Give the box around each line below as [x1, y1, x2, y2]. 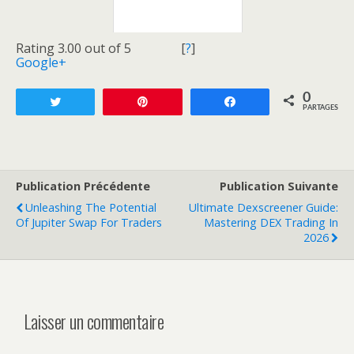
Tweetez [72, 96, 112, 107]
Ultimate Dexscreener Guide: [189, 199, 338, 215]
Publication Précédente [16, 178, 150, 194]
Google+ [16, 53, 66, 71]
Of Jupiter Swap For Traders [16, 214, 162, 230]
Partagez [246, 96, 288, 107]
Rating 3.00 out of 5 [16, 39, 131, 57]
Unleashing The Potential [25, 199, 156, 215]
